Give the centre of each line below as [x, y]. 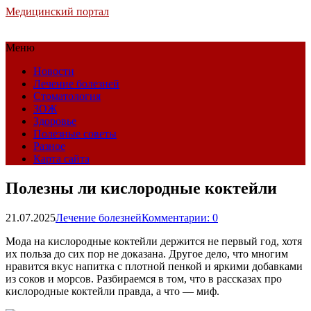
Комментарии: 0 [180, 217]
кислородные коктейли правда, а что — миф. [112, 291]
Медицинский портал [57, 11]
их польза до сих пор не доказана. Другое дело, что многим [147, 253]
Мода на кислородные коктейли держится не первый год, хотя [154, 241]
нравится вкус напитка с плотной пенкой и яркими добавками [154, 266]
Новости [54, 71]
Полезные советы [75, 134]
